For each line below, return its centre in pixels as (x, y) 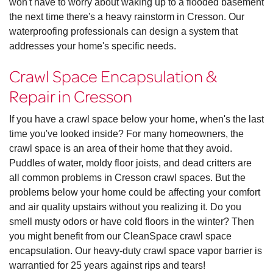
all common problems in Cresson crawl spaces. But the (127, 178)
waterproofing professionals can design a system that (123, 32)
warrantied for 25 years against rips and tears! (107, 266)
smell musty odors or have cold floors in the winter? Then (132, 222)
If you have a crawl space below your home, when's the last (136, 119)
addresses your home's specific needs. (93, 46)
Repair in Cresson (71, 96)
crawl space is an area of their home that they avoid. (121, 149)
